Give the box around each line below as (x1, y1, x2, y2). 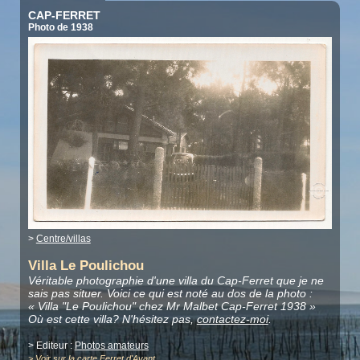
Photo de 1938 (27, 21, 93, 33)
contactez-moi (196, 313, 268, 326)
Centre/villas (35, 233, 91, 245)
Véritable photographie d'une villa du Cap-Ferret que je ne (27, 274, 324, 288)
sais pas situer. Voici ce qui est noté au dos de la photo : (27, 287, 313, 301)
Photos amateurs (74, 340, 149, 352)
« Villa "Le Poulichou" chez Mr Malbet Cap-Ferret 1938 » (27, 300, 316, 313)
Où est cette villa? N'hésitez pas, (27, 313, 197, 326)
